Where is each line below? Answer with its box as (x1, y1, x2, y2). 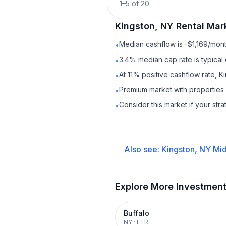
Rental (176, 21, 204, 31)
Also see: (124, 144, 161, 154)
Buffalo (124, 209, 149, 217)
